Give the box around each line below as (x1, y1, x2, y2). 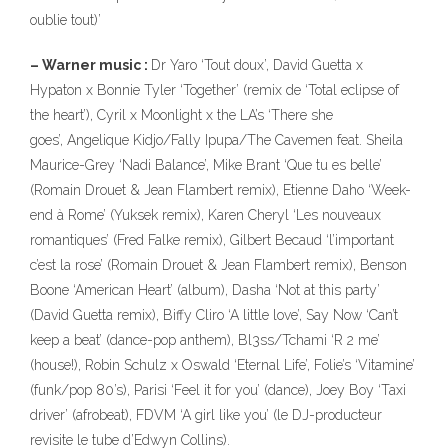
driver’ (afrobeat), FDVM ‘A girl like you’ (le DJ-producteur (30, 407, 382, 423)
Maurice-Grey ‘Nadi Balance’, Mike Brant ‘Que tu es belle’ (30, 157, 382, 173)
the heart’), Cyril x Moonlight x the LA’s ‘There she (30, 107, 333, 123)
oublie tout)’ (30, 12, 101, 28)
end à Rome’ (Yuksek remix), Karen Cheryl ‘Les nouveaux (30, 207, 381, 223)
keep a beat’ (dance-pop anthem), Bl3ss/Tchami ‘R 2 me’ (30, 332, 380, 348)
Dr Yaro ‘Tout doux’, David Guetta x (151, 57, 363, 73)
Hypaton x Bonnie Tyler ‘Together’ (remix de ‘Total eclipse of (30, 82, 399, 98)
